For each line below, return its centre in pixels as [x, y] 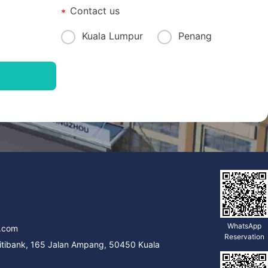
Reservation [244, 236]
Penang [195, 36]
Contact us [95, 10]
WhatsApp [244, 226]
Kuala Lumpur [112, 36]
